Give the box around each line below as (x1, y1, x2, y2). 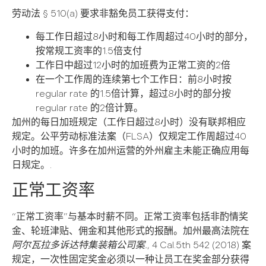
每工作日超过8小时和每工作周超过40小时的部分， (36, 31, 253, 43)
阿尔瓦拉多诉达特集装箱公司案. (12, 240, 147, 252)
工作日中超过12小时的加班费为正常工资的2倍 (36, 59, 230, 71)
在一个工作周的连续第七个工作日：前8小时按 (36, 74, 232, 85)
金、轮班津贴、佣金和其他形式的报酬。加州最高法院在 (12, 226, 249, 237)
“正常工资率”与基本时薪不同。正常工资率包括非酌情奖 (12, 211, 248, 223)
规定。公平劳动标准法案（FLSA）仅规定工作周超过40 (12, 131, 246, 142)
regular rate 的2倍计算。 (36, 102, 143, 114)
